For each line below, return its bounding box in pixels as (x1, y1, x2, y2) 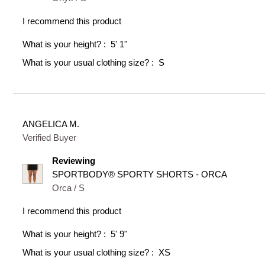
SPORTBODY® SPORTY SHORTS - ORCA (52, 169, 228, 179)
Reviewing (52, 155, 96, 166)
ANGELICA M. (22, 118, 80, 129)
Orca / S (52, 182, 85, 193)
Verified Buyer (22, 132, 77, 143)
